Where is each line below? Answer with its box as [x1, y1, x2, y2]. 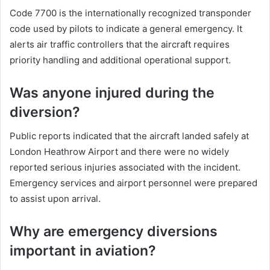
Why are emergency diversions [10, 223, 218, 240]
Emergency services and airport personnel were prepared [10, 177, 257, 189]
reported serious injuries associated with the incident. [10, 162, 240, 174]
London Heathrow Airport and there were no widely [10, 146, 229, 158]
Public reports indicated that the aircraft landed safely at [10, 130, 249, 142]
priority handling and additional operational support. [10, 54, 231, 66]
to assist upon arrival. [10, 193, 101, 205]
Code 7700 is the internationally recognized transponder [10, 7, 251, 19]
